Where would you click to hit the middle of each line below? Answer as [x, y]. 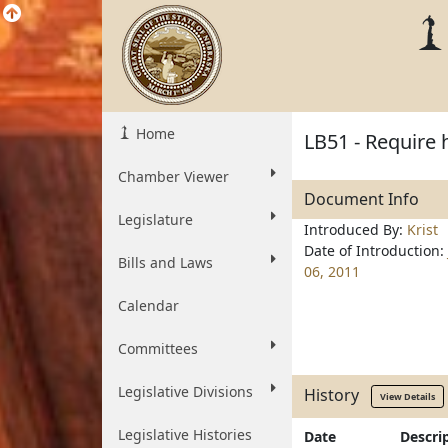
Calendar [148, 305]
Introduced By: [355, 229]
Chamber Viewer [173, 176]
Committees [158, 348]
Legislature [155, 219]
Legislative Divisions [185, 391]
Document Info [361, 199]
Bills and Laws [165, 262]
